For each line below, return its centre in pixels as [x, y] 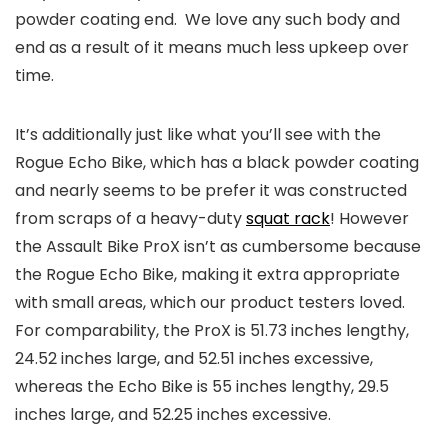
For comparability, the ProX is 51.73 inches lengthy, [212, 330]
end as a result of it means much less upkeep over [212, 47]
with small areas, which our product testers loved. [210, 302]
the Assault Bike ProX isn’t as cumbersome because [218, 246]
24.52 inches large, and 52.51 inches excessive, [194, 358]
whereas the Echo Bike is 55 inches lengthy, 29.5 [202, 386]
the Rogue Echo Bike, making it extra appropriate [207, 274]
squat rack [288, 218]
